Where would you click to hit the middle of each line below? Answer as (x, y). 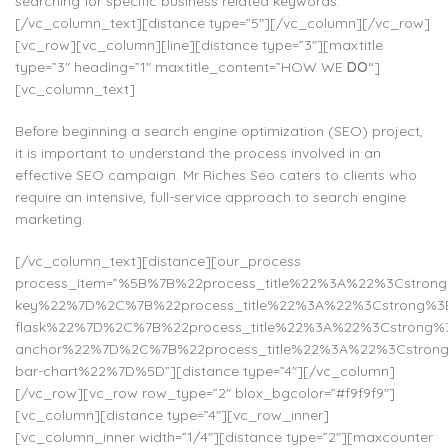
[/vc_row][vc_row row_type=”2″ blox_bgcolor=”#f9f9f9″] (205, 393)
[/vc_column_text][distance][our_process (158, 261)
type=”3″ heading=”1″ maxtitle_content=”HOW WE (181, 67)
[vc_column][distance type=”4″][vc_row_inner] (172, 415)
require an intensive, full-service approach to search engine (210, 197)
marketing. (50, 219)
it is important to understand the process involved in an (198, 153)
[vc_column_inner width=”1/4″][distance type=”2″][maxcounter (224, 437)
